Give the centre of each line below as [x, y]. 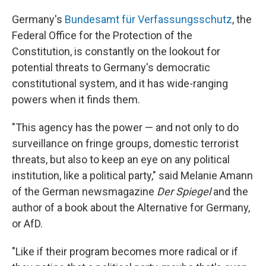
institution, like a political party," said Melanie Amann [132, 175]
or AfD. [27, 224]
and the [229, 191]
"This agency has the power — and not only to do [125, 127]
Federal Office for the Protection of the [102, 35]
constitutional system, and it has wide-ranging [120, 83]
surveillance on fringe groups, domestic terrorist [125, 143]
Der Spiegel [184, 191]
